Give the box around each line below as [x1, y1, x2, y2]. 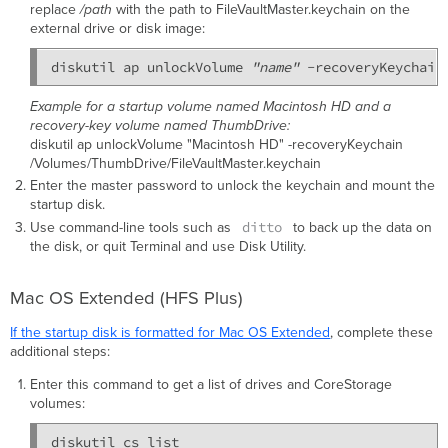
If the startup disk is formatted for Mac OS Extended [10, 323, 331, 341]
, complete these [330, 323, 434, 341]
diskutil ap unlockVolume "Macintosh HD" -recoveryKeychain [29, 135, 403, 153]
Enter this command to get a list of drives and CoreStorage [29, 375, 392, 393]
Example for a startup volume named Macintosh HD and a [29, 97, 391, 115]
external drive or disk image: [29, 19, 205, 37]
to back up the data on [288, 218, 432, 236]
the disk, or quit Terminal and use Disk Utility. [29, 237, 306, 255]
